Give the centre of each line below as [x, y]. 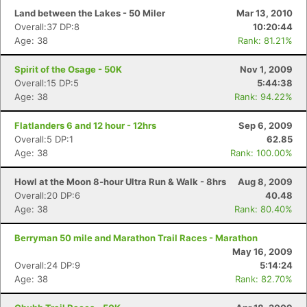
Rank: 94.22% [263, 97]
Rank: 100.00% [261, 153]
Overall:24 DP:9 [47, 265]
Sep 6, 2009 [266, 125]
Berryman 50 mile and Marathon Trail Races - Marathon [136, 238]
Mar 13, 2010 [265, 13]
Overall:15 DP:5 [47, 83]
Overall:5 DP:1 [44, 139]
